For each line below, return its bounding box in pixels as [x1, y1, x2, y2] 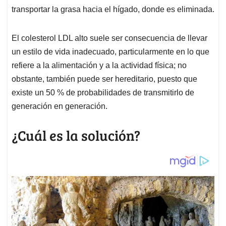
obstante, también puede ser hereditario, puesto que [12, 75, 197, 84]
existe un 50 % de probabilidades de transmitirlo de [12, 88, 194, 97]
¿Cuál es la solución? [12, 126, 140, 145]
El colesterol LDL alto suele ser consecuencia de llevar [12, 34, 207, 43]
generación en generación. [12, 102, 107, 111]
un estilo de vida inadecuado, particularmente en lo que [12, 47, 209, 56]
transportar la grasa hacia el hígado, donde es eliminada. [12, 5, 214, 14]
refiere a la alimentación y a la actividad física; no [12, 61, 187, 70]
